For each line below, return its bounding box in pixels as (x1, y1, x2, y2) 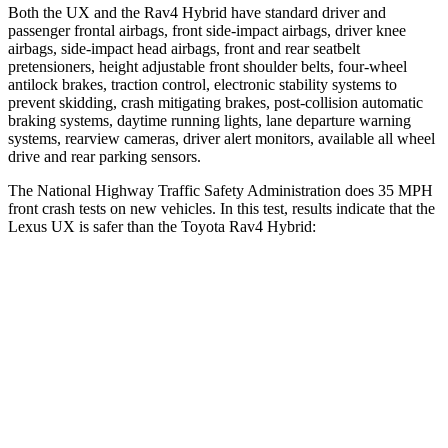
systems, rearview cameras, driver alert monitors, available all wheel (8, 129, 435, 147)
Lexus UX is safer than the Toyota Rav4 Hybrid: (8, 217, 316, 235)
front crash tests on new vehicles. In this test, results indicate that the (8, 199, 435, 217)
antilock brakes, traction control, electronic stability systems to (8, 75, 397, 93)
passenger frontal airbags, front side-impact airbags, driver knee (8, 21, 406, 39)
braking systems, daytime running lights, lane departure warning (8, 111, 411, 129)
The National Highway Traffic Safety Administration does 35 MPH (8, 181, 433, 199)
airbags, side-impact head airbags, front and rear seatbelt (8, 39, 360, 57)
